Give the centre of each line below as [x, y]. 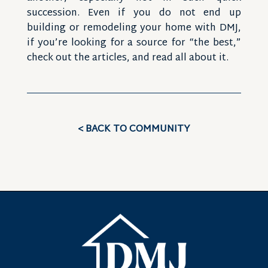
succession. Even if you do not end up [134, 13]
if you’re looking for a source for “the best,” [134, 43]
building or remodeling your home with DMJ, [134, 28]
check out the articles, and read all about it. [127, 58]
